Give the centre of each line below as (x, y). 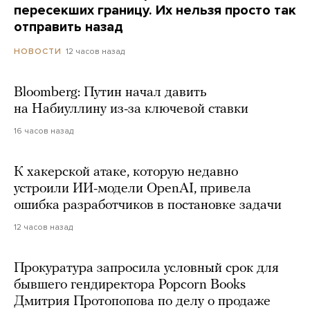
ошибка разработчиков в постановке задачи (148, 206)
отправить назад (69, 27)
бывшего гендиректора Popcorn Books (130, 285)
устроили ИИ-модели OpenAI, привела (133, 189)
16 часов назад (44, 131)
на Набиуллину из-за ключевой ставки (131, 110)
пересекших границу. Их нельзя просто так (155, 11)
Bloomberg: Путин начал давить (110, 93)
